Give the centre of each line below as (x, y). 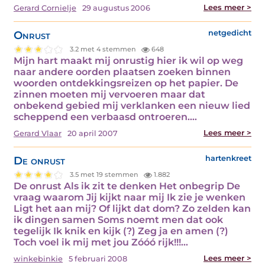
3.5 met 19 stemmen (105, 175)
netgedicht (230, 33)
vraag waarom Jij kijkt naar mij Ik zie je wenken (130, 197)
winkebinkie (38, 258)
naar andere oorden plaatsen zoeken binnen (122, 72)
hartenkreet (228, 158)
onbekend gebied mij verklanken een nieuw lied (132, 105)
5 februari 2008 (98, 258)
